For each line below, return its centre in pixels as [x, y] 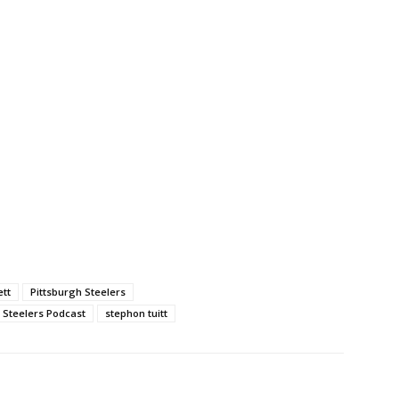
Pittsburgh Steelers [78, 291]
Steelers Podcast [44, 313]
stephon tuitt [136, 313]
